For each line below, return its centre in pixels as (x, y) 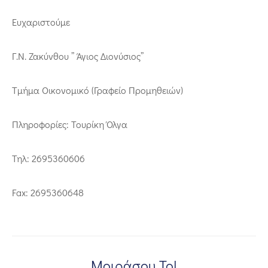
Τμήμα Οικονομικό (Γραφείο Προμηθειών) (98, 90)
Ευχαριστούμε (41, 22)
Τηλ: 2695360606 (48, 158)
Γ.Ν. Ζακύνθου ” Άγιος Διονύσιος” (78, 56)
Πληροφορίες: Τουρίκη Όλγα (70, 124)
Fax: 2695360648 (48, 192)
